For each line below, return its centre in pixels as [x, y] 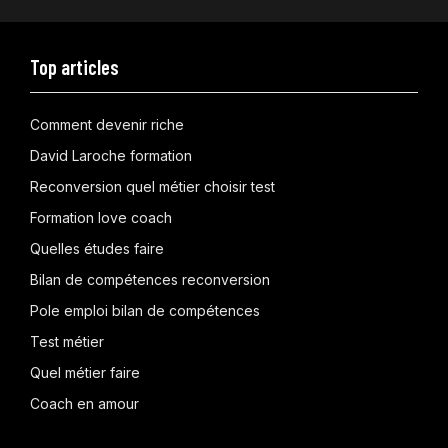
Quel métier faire [85, 372]
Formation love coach [101, 217]
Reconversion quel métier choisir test [152, 186]
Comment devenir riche [107, 124]
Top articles [74, 66]
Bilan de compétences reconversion [150, 279]
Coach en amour [84, 403]
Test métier [67, 341]
